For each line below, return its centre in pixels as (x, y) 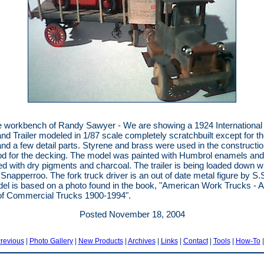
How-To (248, 241)
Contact (195, 241)
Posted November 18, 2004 (132, 214)
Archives (141, 241)
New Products (100, 241)
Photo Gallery (51, 241)
